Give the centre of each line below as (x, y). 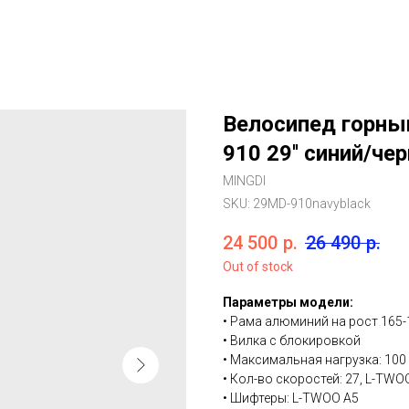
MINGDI (244, 181)
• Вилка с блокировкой (292, 341)
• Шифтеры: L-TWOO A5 (291, 399)
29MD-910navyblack (312, 204)
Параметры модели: (288, 303)
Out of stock (258, 267)
